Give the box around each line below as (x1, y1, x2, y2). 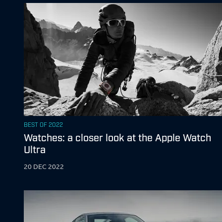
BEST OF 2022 (24, 120, 63, 128)
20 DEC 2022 (24, 162, 64, 171)
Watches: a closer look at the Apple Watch (24, 130, 211, 143)
